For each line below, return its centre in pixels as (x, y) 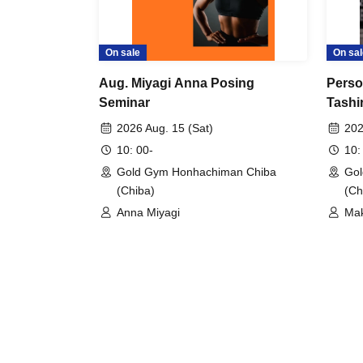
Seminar (124, 102)
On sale (123, 53)
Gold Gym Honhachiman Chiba (196, 172)
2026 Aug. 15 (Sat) (165, 128)
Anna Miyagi (148, 212)
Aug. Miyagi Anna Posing (177, 83)
